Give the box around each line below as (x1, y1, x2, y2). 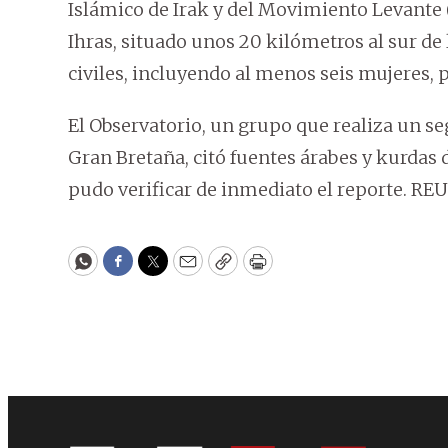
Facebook (116, 258, 201, 282)
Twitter (151, 258, 219, 282)
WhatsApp (81, 258, 176, 282)
